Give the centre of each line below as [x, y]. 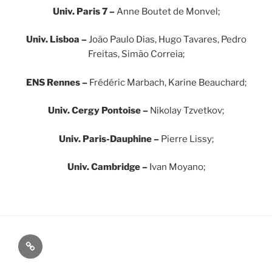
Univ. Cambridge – [108, 167]
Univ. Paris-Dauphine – [110, 139]
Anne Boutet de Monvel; [168, 11]
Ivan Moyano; [177, 167]
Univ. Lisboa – [57, 39]
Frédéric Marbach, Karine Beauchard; [168, 82]
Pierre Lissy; [187, 139]
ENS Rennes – [57, 82]
